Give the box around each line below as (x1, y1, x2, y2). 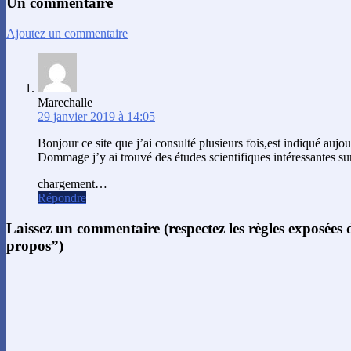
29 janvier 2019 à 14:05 (38, 110, 155, 123)
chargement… (38, 177, 107, 190)
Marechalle (38, 96, 92, 109)
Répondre (38, 191, 86, 204)
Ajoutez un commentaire (6, 27, 128, 40)
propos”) (6, 237, 63, 254)
